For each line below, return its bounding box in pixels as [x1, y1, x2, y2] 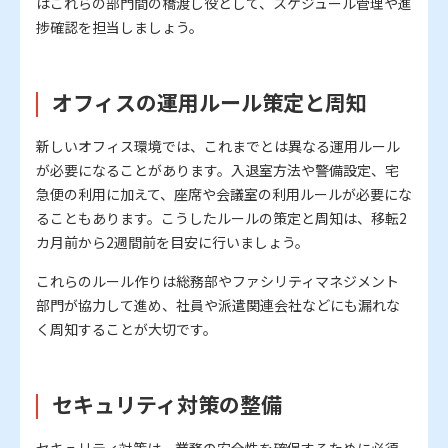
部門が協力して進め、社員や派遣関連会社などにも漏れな [36, 295, 400, 316]
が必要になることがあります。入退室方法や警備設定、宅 [36, 160, 399, 181]
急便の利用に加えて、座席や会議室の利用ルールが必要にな [36, 184, 412, 205]
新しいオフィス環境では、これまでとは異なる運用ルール [36, 136, 400, 157]
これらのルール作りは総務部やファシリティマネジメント [36, 271, 399, 292]
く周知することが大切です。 [36, 319, 217, 340]
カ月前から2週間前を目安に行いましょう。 [36, 232, 309, 253]
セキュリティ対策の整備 [51, 389, 282, 420]
